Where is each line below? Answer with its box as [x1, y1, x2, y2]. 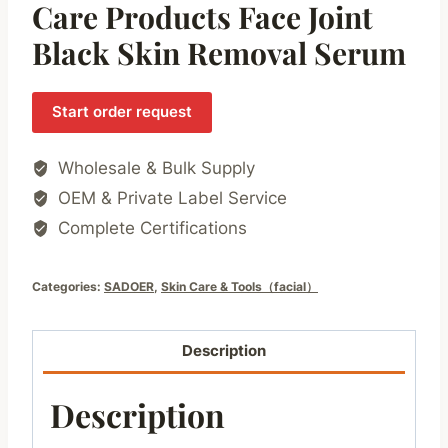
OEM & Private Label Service [53, 188, 288, 209]
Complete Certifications [53, 218, 248, 239]
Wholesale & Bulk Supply [53, 158, 256, 179]
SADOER [104, 279, 154, 295]
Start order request [52, 102, 192, 122]
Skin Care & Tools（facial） [161, 279, 318, 295]
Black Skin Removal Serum [32, 33, 406, 74]
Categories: [32, 279, 104, 295]
